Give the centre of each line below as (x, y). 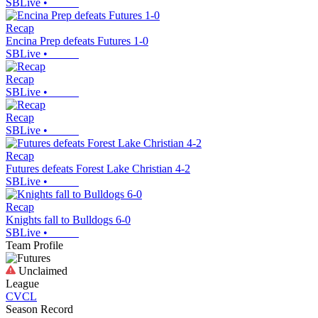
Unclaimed (42, 270)
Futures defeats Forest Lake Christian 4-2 (98, 168)
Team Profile (34, 245)
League (22, 283)
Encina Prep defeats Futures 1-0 (77, 40)
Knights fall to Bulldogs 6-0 (68, 219)
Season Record (39, 309)
